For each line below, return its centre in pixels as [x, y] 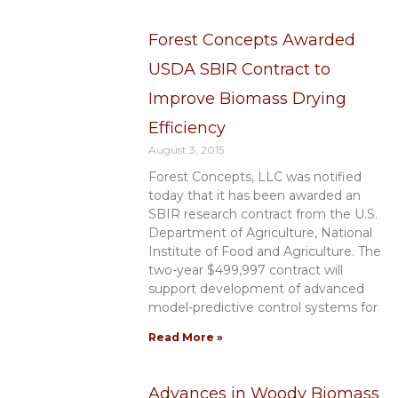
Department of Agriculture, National [260, 233]
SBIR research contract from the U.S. [263, 215]
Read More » [185, 338]
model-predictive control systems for [263, 308]
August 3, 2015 [186, 150]
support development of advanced [256, 289]
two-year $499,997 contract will [245, 271]
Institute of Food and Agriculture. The [264, 252]
